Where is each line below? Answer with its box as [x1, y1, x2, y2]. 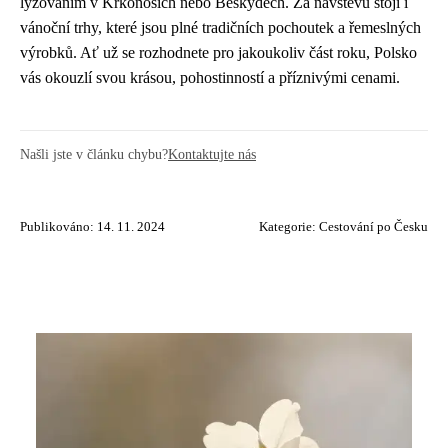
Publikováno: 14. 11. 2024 [20, 219, 165, 234]
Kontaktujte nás [168, 145, 256, 162]
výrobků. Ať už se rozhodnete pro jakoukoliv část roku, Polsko [20, 43, 417, 61]
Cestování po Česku [319, 219, 428, 234]
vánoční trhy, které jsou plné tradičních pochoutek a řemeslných [20, 18, 421, 36]
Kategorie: [259, 219, 319, 234]
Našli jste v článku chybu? [20, 145, 168, 162]
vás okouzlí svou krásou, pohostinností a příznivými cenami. [20, 68, 400, 86]
